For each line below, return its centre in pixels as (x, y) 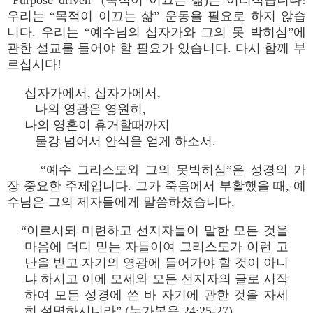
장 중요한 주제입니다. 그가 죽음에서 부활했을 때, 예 (156, 186)
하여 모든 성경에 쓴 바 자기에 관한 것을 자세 (156, 295)
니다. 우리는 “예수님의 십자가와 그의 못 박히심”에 (156, 32)
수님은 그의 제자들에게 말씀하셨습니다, (121, 202)
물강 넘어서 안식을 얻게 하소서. (120, 141)
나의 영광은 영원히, (85, 109)
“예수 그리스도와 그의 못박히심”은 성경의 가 (173, 170)
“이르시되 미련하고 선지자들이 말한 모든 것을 (155, 231)
